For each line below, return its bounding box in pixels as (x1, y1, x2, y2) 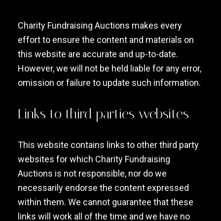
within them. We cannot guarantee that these (17, 197, 193, 207)
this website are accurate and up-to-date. (17, 49, 178, 59)
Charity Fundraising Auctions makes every (17, 20, 182, 31)
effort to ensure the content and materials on (17, 35, 194, 45)
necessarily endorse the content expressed (17, 183, 189, 193)
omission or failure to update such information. (17, 77, 201, 88)
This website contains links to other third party (17, 140, 199, 150)
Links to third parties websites (17, 106, 189, 122)
